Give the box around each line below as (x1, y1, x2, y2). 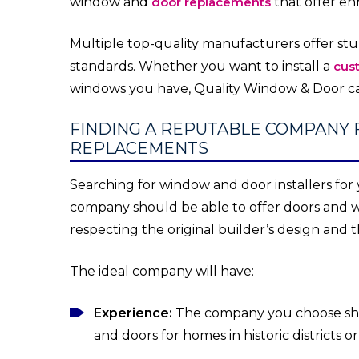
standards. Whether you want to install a (70, 58, 333, 74)
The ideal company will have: (70, 264, 254, 279)
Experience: (94, 305, 172, 321)
